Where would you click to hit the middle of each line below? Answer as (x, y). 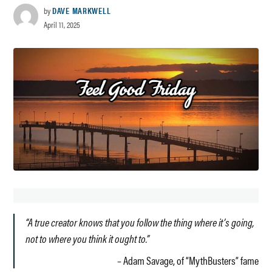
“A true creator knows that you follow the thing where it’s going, (140, 222)
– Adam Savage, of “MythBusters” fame (188, 260)
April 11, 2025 (62, 25)
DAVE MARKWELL (81, 11)
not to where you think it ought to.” (88, 238)
